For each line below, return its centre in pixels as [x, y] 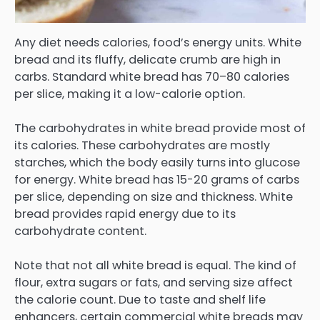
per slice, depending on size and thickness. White [154, 197]
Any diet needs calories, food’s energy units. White [158, 43]
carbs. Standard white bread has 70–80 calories [152, 77]
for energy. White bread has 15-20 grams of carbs [157, 180]
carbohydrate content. [80, 231]
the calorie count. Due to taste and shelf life [140, 300]
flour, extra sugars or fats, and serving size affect [154, 283]
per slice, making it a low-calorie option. [130, 94]
